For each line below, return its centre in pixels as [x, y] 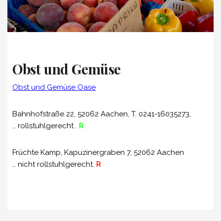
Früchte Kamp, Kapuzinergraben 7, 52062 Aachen [98, 153]
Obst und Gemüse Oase [54, 88]
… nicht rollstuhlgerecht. [54, 165]
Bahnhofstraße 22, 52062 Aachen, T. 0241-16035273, [102, 114]
